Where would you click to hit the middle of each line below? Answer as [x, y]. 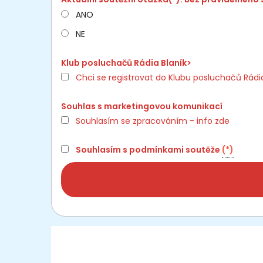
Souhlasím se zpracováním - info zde [153, 121]
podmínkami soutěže [175, 149]
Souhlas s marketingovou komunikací [142, 106]
